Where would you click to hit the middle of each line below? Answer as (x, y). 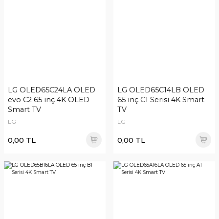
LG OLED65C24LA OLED (52, 90)
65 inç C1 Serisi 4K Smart (161, 100)
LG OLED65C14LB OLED (161, 90)
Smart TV (24, 109)
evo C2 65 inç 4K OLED (49, 100)
